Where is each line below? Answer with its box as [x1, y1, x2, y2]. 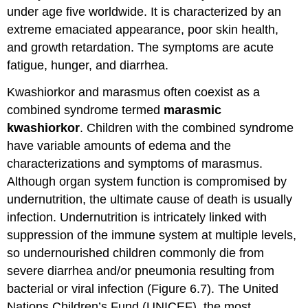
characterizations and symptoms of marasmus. [7, 156, 263, 170]
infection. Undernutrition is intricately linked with [7, 210, 267, 224]
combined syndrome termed [7, 102, 164, 117]
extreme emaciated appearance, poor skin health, [7, 23, 279, 37]
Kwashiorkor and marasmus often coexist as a [7, 85, 261, 99]
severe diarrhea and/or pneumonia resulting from [7, 263, 275, 278]
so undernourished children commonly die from [7, 245, 265, 260]
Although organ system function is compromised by [7, 174, 287, 188]
